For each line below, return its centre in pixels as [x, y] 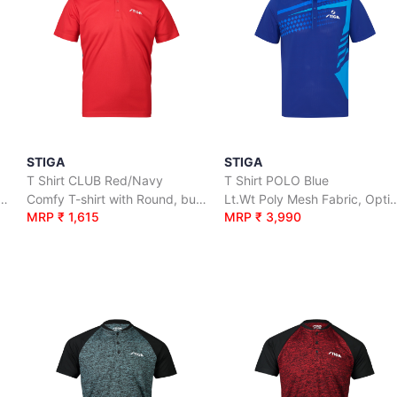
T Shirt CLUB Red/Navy [94, 180]
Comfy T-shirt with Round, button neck [201, 199]
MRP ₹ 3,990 [263, 217]
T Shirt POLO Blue [277, 180]
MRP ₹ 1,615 [62, 217]
